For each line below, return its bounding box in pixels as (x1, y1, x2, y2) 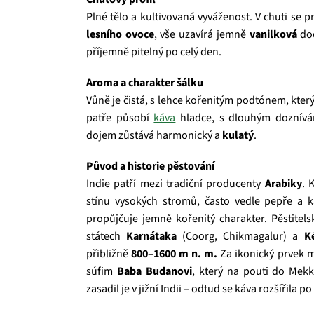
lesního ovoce (86, 27, 154, 43)
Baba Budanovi (116, 264, 192, 280)
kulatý (222, 128, 254, 144)
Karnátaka (126, 228, 177, 245)
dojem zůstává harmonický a (86, 128, 222, 144)
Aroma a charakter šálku (86, 75, 203, 91)
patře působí (86, 110, 154, 126)
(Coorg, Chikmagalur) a (177, 228, 304, 245)
